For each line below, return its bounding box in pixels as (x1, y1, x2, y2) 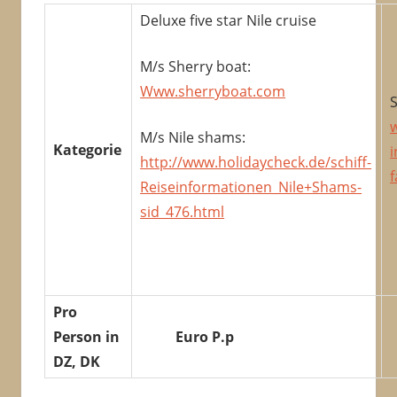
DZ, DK (53, 352, 115, 372)
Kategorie (53, 140, 122, 160)
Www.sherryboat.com (140, 82, 286, 102)
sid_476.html (140, 202, 225, 222)
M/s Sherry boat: (140, 57, 252, 77)
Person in (53, 327, 121, 347)
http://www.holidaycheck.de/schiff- (140, 152, 372, 173)
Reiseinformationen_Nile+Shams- (140, 177, 362, 198)
